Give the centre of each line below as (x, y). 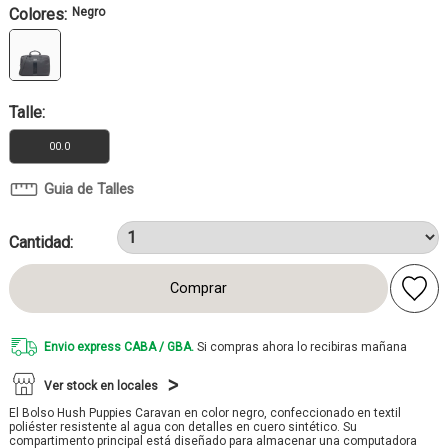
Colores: (38, 14)
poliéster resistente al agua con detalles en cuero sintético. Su (183, 427)
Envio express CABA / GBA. (119, 347)
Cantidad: (41, 242)
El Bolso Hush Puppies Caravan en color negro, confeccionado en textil (205, 413)
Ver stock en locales (101, 386)
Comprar (199, 288)
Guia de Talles (89, 189)
